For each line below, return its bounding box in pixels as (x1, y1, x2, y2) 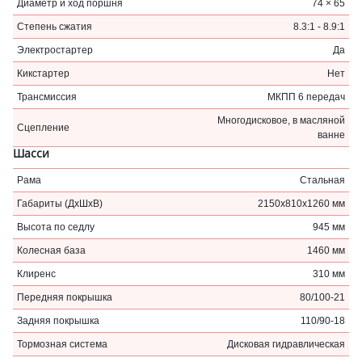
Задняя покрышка (17, 314, 99, 326)
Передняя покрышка (17, 291, 112, 303)
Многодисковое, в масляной (217, 114, 345, 126)
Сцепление (17, 121, 69, 133)
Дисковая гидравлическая (227, 338, 345, 350)
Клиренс (17, 267, 56, 280)
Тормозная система (17, 338, 107, 350)
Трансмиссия (17, 90, 77, 103)
